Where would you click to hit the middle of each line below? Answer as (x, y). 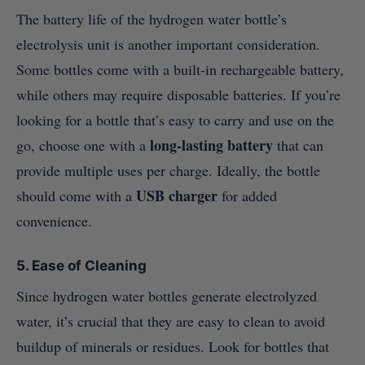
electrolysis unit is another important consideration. (168, 44)
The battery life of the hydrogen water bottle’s (152, 19)
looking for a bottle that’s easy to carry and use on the (175, 120)
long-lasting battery (211, 145)
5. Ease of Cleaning (81, 266)
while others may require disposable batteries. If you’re (178, 95)
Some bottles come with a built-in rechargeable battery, (180, 70)
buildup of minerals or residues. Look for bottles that (173, 347)
